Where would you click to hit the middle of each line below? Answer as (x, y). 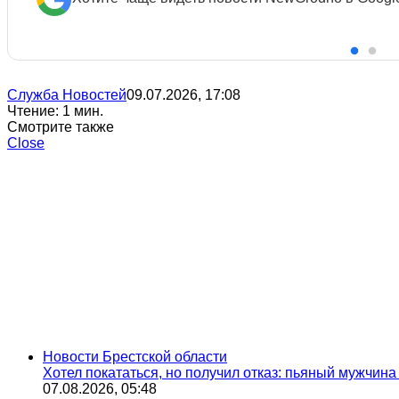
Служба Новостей (67, 94)
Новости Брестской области (135, 356)
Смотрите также (61, 126)
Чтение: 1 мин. (55, 110)
